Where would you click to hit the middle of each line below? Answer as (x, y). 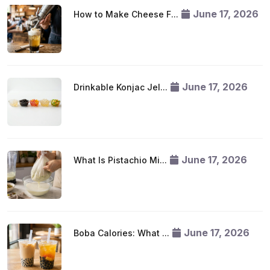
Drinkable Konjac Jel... (121, 87)
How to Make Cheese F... (126, 14)
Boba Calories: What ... (121, 233)
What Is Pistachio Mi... (120, 160)
